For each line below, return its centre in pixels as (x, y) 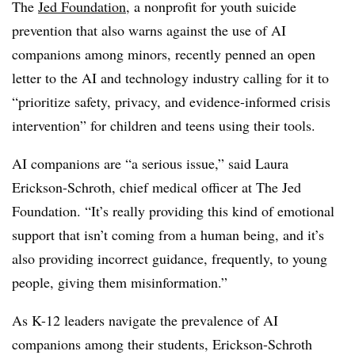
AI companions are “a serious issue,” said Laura (150, 163)
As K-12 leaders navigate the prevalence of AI (145, 320)
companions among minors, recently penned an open (164, 54)
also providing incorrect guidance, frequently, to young (170, 258)
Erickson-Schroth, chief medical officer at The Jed (157, 187)
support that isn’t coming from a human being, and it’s (168, 235)
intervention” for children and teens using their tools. (166, 125)
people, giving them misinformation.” (120, 282)
